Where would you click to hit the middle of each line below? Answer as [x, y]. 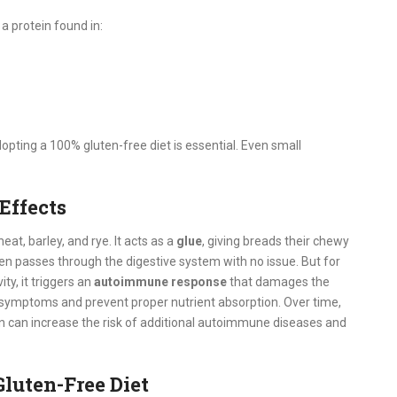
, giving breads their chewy [276, 241]
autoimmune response [160, 282]
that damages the [278, 282]
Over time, [312, 303]
